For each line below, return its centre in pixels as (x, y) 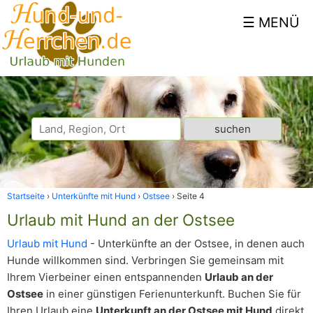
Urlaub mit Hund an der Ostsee (121, 220)
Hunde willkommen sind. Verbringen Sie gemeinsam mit (145, 260)
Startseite (26, 196)
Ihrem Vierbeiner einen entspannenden (106, 277)
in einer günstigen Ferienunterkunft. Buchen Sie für (172, 294)
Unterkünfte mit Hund (94, 196)
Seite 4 (191, 196)
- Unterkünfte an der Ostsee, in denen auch (196, 243)
